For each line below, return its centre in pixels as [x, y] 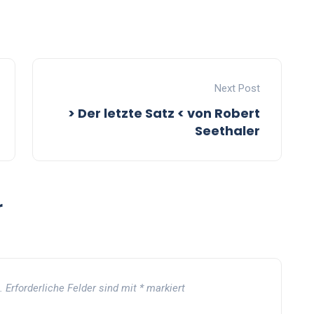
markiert [164, 288]
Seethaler [227, 131]
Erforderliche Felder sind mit [73, 288]
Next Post [237, 89]
